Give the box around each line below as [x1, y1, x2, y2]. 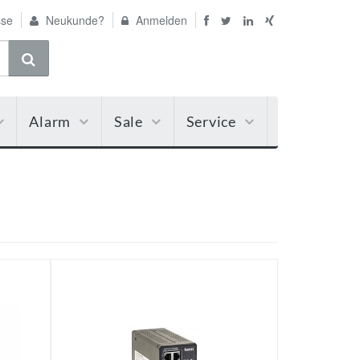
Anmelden [133, 12, 187, 28]
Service [186, 112, 236, 130]
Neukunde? [43, 12, 104, 28]
